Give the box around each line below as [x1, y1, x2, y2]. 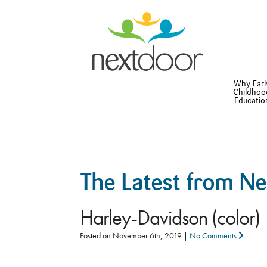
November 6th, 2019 [113, 230, 182, 241]
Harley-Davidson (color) [80, 204, 260, 231]
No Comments [190, 230, 239, 241]
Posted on [80, 230, 113, 241]
